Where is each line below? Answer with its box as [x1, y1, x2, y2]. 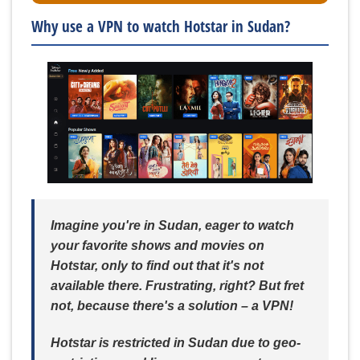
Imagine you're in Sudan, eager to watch [51, 218, 294, 232]
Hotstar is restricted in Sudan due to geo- [51, 335, 301, 350]
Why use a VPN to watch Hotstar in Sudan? [31, 15, 290, 38]
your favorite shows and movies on [51, 238, 264, 252]
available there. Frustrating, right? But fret [51, 278, 304, 292]
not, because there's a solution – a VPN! [51, 298, 293, 313]
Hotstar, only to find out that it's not [51, 258, 264, 272]
